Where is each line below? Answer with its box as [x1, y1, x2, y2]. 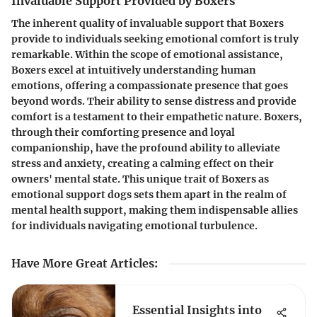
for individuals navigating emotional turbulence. [11, 219, 258, 232]
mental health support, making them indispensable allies [11, 203, 298, 217]
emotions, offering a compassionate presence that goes [11, 79, 288, 92]
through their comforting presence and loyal [11, 125, 235, 139]
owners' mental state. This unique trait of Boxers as [11, 172, 269, 185]
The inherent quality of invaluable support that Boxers [11, 16, 284, 30]
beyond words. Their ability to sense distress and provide [11, 94, 296, 108]
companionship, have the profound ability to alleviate [11, 141, 280, 154]
